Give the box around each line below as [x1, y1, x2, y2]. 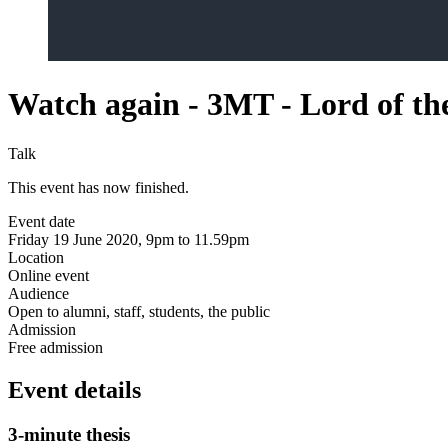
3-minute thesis [8, 423, 130, 445]
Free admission [8, 338, 103, 356]
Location [8, 248, 64, 266]
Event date [8, 212, 75, 230]
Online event [8, 266, 89, 284]
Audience [8, 284, 69, 302]
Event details [8, 376, 141, 403]
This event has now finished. [8, 178, 189, 196]
